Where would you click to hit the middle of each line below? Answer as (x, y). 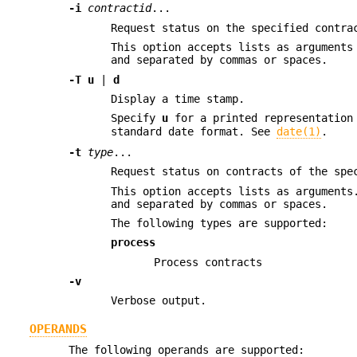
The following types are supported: (220, 223)
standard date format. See (194, 132)
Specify (137, 118)
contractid (120, 8)
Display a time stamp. (178, 98)
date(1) (299, 132)
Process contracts (208, 262)
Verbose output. (159, 301)
